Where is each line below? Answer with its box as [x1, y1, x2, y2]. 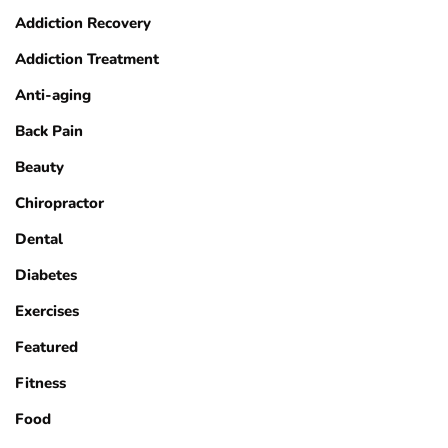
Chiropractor [15, 193, 104, 214]
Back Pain [15, 121, 83, 142]
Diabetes [15, 265, 77, 286]
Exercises [15, 301, 79, 322]
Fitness [15, 373, 66, 394]
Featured [15, 337, 78, 358]
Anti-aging [15, 85, 91, 106]
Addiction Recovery [15, 13, 151, 34]
